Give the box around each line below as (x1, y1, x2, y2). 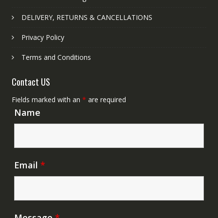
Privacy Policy (21, 32, 64, 42)
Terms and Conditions (21, 52, 91, 62)
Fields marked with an (11, 94, 82, 104)
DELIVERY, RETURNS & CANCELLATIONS (21, 12, 152, 22)
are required (86, 94, 126, 104)
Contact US (11, 75, 50, 88)
